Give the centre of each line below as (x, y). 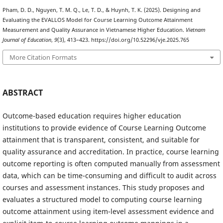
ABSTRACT (22, 92)
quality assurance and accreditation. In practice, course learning (111, 151)
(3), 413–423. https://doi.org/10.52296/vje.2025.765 (123, 40)
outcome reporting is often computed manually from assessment (111, 163)
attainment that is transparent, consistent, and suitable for (101, 139)
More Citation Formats (43, 57)
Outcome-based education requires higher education (92, 115)
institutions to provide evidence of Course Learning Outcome (104, 127)
